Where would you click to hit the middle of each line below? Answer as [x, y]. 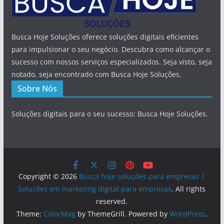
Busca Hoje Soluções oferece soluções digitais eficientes [105, 36]
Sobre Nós [37, 88]
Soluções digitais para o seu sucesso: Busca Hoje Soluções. [109, 113]
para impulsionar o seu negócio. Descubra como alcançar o [110, 49]
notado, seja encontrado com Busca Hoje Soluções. [96, 74]
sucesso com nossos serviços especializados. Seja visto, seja [111, 61]
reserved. [112, 201]
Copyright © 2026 [49, 176]
